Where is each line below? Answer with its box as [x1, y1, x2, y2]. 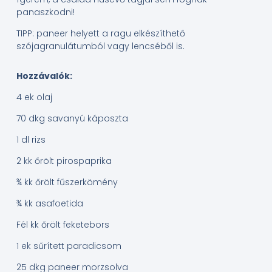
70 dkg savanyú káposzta [16, 112, 128, 125]
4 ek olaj [16, 91, 52, 104]
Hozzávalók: [16, 70, 72, 83]
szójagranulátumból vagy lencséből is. [16, 40, 185, 53]
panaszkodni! [16, 6, 75, 19]
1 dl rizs [16, 134, 46, 146]
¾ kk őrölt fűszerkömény [16, 176, 118, 189]
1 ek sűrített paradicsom [16, 240, 121, 253]
